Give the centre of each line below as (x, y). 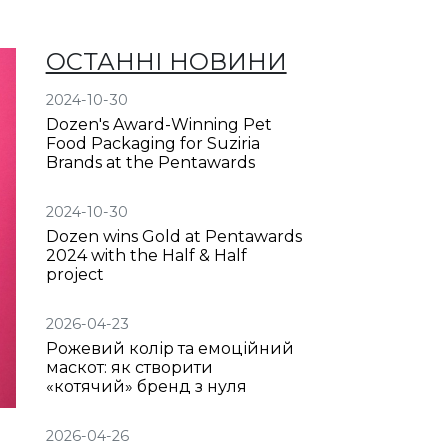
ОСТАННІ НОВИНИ (166, 61)
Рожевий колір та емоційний (169, 348)
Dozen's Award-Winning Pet (158, 124)
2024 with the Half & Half (146, 255)
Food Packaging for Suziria (152, 143)
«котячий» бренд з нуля (146, 386)
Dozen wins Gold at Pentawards (173, 236)
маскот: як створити (129, 367)
